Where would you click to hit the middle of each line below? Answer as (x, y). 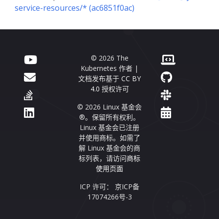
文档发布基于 (100, 79)
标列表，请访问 (103, 158)
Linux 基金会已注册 (109, 128)
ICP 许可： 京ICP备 (109, 187)
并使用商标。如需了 (109, 138)
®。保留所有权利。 (109, 117)
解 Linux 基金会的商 (109, 148)
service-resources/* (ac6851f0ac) (75, 8)
